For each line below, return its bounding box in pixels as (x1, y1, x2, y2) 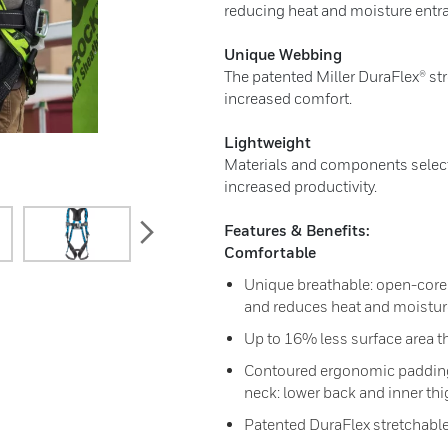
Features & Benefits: (224, 221, 370, 239)
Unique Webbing (224, 45, 342, 63)
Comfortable (224, 243, 316, 261)
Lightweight (224, 133, 311, 151)
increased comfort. (224, 89, 352, 107)
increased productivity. (224, 177, 377, 195)
